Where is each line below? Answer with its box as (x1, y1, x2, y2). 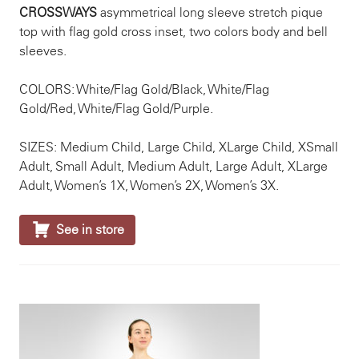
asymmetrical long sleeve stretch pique (97, 5, 323, 20)
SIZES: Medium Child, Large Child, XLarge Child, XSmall (19, 139, 338, 155)
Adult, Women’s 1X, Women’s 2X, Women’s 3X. (19, 178, 279, 193)
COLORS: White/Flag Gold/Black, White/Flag (19, 82, 269, 97)
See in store (56, 222, 124, 237)
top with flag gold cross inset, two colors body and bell (19, 24, 328, 39)
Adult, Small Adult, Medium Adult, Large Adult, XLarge (19, 159, 328, 174)
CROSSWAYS (19, 5, 97, 20)
